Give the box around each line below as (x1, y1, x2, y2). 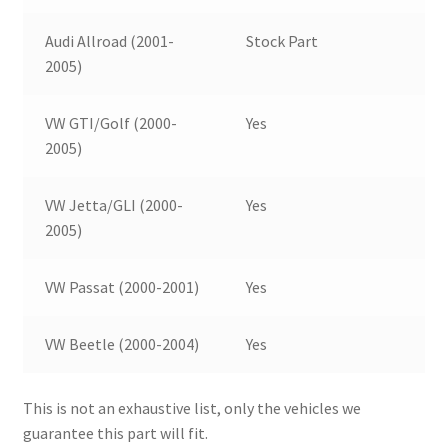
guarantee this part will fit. (22, 423, 208, 444)
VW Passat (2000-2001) (45, 277, 200, 298)
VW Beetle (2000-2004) (45, 334, 200, 355)
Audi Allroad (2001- (45, 31, 175, 52)
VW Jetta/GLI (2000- (45, 195, 184, 216)
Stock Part (246, 31, 319, 52)
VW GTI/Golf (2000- (45, 113, 178, 134)
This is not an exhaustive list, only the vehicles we (22, 398, 361, 419)
